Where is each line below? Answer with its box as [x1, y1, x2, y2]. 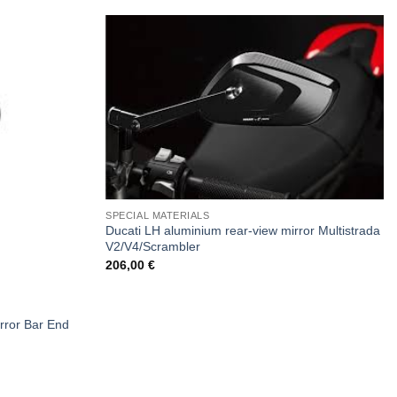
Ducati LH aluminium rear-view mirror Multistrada [105, 223, 381, 238]
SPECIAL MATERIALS [105, 209, 210, 221]
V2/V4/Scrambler [105, 239, 201, 254]
